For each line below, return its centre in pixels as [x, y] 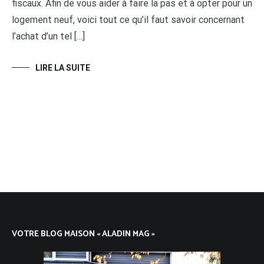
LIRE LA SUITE [63, 68]
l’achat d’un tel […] [48, 37]
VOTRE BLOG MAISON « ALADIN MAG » [83, 235]
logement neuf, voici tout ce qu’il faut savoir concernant [128, 20]
